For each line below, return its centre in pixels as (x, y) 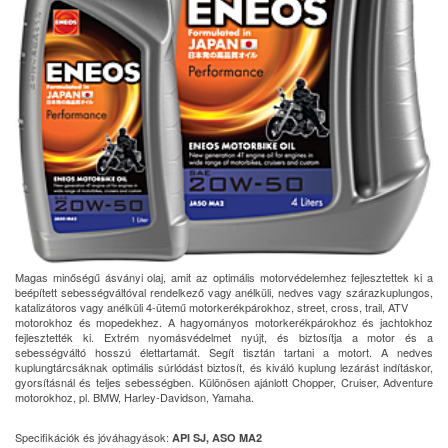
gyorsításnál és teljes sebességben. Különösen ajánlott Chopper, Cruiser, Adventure (224, 381)
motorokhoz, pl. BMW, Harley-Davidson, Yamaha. (134, 396)
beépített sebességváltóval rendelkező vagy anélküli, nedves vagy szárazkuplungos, (224, 291)
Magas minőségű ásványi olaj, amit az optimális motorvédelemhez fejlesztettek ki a (224, 276)
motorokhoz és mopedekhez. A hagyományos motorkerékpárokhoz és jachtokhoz (224, 321)
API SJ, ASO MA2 (217, 437)
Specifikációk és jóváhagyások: (93, 436)
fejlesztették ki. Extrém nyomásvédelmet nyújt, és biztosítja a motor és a (224, 336)
